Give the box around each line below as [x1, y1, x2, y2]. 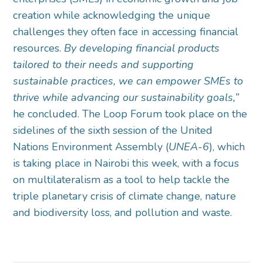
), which [209, 139, 245, 154]
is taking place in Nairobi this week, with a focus [13, 156, 240, 170]
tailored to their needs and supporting [13, 57, 194, 72]
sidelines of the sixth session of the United [13, 123, 213, 137]
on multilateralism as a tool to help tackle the [13, 172, 230, 187]
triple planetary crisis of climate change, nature [13, 188, 237, 203]
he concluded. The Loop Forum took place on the [13, 106, 248, 121]
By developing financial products [61, 41, 220, 55]
